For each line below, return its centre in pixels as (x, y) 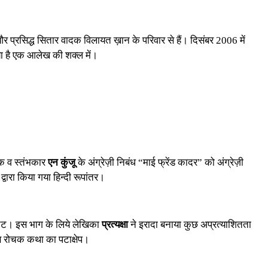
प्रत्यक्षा (115, 224)
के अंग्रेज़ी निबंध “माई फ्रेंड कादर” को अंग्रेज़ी (159, 162)
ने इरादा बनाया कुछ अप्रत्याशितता (190, 224)
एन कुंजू (62, 162)
